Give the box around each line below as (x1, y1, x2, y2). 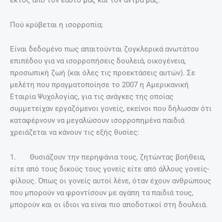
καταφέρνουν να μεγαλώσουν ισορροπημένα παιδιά (10, 116, 184, 125)
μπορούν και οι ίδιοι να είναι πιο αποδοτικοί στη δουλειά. (10, 200, 208, 209)
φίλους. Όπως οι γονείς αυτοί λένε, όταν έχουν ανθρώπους (10, 176, 211, 185)
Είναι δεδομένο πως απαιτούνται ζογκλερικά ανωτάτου (10, 45, 199, 54)
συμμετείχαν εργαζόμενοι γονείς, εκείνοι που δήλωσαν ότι (10, 104, 212, 113)
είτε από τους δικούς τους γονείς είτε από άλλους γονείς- (10, 164, 209, 173)
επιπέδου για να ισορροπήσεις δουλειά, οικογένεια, (10, 56, 186, 66)
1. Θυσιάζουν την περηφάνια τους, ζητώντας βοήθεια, (10, 152, 205, 162)
